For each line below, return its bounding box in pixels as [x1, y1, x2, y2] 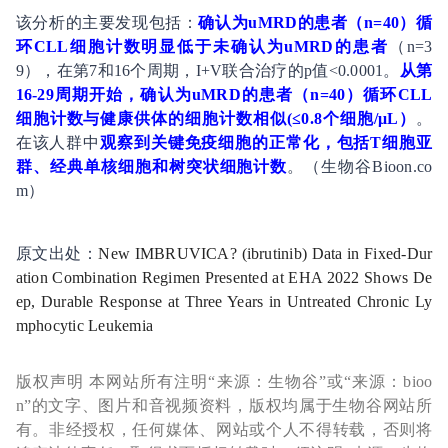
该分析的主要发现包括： [15, 13, 199, 31]
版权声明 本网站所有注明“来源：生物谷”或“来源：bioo [15, 372, 433, 390]
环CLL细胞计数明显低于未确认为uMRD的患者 [15, 37, 389, 55]
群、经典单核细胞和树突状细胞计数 [15, 157, 288, 175]
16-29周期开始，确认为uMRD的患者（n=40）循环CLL [15, 85, 433, 103]
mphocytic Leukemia [15, 316, 154, 334]
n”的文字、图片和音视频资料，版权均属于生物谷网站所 [15, 396, 433, 414]
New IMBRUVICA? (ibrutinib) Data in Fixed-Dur [98, 244, 433, 262]
